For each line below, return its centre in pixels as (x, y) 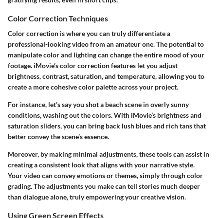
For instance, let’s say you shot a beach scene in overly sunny (98, 105)
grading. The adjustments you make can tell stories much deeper (104, 186)
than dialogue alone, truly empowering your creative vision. (97, 197)
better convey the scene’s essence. (58, 137)
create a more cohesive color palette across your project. (93, 87)
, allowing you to (180, 76)
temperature (136, 76)
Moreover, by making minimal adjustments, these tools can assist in (109, 154)
